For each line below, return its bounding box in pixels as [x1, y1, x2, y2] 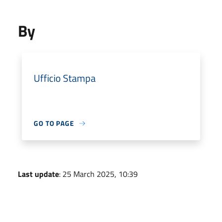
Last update [18, 168, 59, 180]
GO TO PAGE [34, 118, 74, 128]
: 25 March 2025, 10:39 [59, 168, 138, 180]
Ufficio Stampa [34, 70, 96, 86]
